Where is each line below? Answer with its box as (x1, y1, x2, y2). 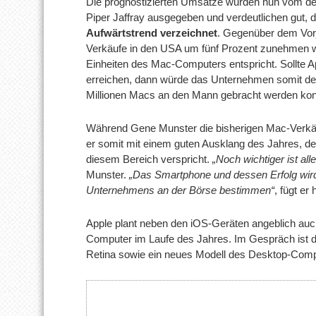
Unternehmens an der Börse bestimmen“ (86, 183, 274, 196)
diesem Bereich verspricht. (86, 152, 209, 165)
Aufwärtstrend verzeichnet (86, 26, 217, 39)
